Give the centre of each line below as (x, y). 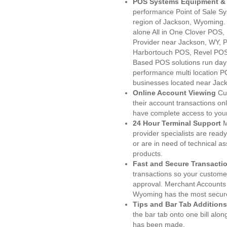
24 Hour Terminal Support (177, 123)
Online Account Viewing (175, 93)
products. (148, 154)
